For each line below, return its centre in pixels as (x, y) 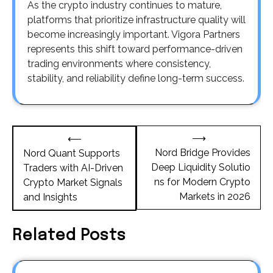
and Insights (50, 197)
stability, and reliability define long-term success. (136, 79)
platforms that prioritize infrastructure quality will (136, 20)
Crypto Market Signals (73, 183)
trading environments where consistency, (119, 64)
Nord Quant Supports (72, 154)
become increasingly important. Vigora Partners (134, 35)
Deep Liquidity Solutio (201, 168)
